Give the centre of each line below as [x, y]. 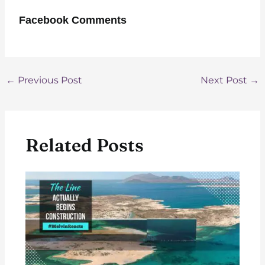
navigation [26, 89]
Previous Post [49, 80]
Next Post [225, 80]
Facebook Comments [72, 20]
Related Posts [84, 145]
